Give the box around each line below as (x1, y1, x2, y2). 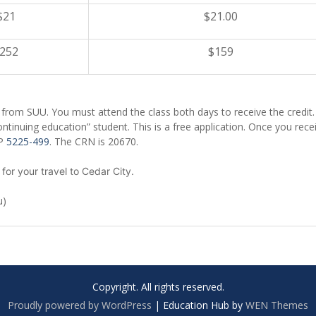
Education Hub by (163, 298, 245, 312)
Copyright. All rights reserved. (92, 280, 224, 294)
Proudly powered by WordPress (8, 298, 152, 312)
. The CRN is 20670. (49, 135, 138, 149)
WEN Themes (245, 298, 308, 312)
